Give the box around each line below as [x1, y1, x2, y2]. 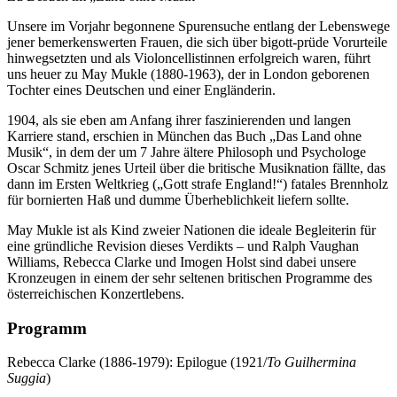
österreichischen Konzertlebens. [7, 286, 184, 301]
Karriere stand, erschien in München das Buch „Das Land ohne [7, 128, 362, 144]
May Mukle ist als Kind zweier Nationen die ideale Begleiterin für [7, 222, 376, 237]
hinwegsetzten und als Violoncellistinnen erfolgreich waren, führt [7, 51, 370, 66]
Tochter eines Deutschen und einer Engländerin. [7, 82, 276, 97]
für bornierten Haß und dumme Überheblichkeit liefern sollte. [7, 192, 349, 207]
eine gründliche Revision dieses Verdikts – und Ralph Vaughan [7, 238, 359, 253]
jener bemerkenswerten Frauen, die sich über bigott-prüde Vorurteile [7, 35, 387, 50]
